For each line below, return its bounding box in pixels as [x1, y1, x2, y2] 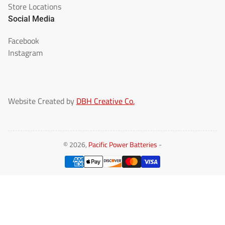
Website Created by [8, 95, 76, 107]
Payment [112, 150, 139, 161]
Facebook [8, 35, 39, 47]
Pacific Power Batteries [88, 139, 157, 151]
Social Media [8, 14, 55, 24]
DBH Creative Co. [76, 95, 135, 107]
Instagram [8, 47, 43, 59]
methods [112, 161, 139, 172]
